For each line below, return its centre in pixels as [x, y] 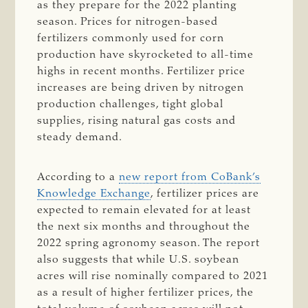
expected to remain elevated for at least [144, 210]
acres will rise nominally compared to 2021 [153, 276]
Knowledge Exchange [94, 194]
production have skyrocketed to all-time [146, 55]
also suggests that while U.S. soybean [139, 260]
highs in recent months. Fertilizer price [142, 71]
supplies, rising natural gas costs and [137, 121]
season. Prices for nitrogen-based [128, 22]
